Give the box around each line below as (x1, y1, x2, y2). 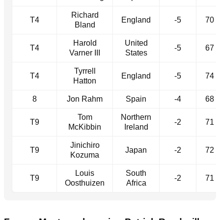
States (125, 49, 147, 57)
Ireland (124, 123, 148, 132)
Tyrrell (74, 67, 96, 76)
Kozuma (70, 151, 99, 160)
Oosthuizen (65, 179, 105, 188)
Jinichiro (70, 141, 100, 150)
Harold (73, 39, 97, 48)
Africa (126, 179, 146, 188)
